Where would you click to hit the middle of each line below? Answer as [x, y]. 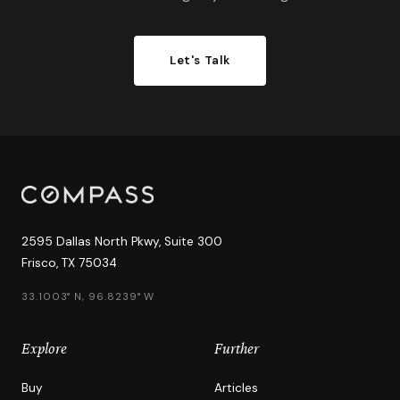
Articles [236, 388]
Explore [44, 349]
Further [237, 349]
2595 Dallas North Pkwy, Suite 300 [122, 242]
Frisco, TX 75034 [69, 263]
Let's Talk [200, 61]
